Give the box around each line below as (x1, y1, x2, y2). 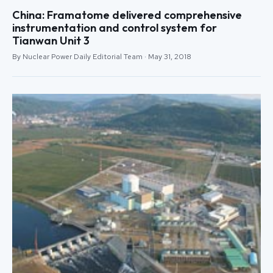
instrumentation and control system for (12, 21, 217, 35)
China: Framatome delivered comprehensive (12, 8, 242, 23)
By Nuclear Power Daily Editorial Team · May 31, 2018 (12, 52, 191, 62)
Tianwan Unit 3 (12, 34, 90, 48)
